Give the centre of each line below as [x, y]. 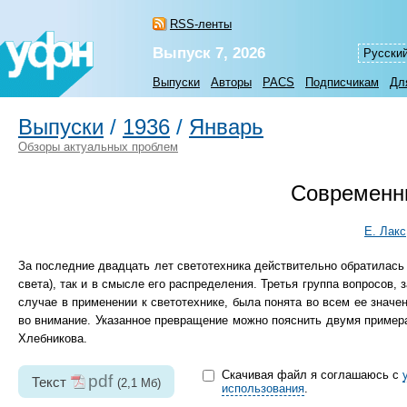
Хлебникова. [53, 339]
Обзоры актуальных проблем [98, 147]
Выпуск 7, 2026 [209, 53]
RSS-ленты [201, 24]
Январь [226, 127]
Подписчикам [342, 82]
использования [263, 389]
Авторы [231, 82]
